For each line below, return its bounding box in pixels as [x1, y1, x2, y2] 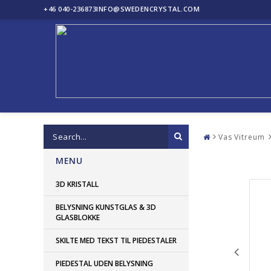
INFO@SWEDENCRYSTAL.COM [96, 4, 200, 13]
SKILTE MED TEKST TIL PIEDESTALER [56, 235, 177, 246]
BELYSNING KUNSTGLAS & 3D [56, 202, 156, 212]
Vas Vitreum [218, 132, 265, 142]
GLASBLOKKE [56, 212, 100, 223]
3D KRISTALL [56, 179, 99, 189]
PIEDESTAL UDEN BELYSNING [56, 258, 153, 269]
